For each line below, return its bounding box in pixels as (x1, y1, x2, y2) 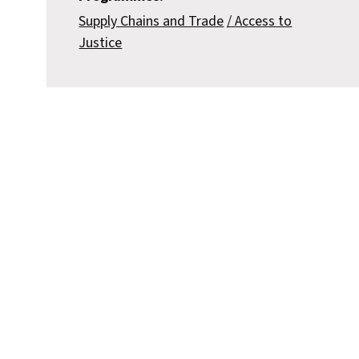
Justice (79, 33, 123, 54)
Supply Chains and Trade (79, 11, 224, 32)
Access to (235, 11, 292, 32)
